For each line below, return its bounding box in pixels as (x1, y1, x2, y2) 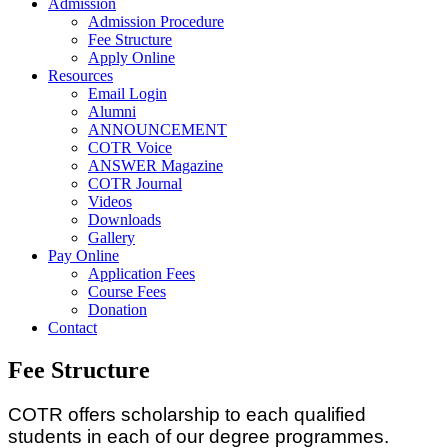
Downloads (88, 210, 161, 228)
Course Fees (88, 282, 166, 300)
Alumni (88, 102, 136, 120)
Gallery (88, 228, 135, 246)
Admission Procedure (88, 12, 224, 30)
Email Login (88, 84, 167, 102)
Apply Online (88, 48, 175, 66)
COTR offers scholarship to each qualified (8, 403, 366, 425)
